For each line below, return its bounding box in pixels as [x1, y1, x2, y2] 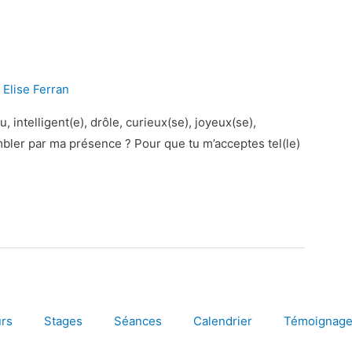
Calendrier [193, 313, 252, 328]
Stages [44, 313, 82, 328]
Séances [114, 313, 162, 328]
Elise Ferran [3, 82, 69, 97]
